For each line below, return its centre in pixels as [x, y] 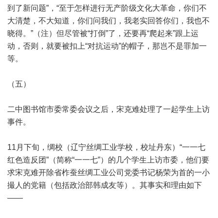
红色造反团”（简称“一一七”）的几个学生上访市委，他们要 [108, 160]
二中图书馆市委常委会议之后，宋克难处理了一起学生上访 [109, 109]
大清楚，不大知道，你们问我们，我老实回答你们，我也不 [109, 21]
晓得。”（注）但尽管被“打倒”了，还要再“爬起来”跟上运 [103, 33]
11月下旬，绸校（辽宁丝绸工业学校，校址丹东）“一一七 [106, 147]
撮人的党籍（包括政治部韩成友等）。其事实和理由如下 [105, 185]
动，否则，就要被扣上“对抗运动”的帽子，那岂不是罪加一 [107, 46]
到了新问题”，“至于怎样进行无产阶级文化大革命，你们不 [107, 8]
